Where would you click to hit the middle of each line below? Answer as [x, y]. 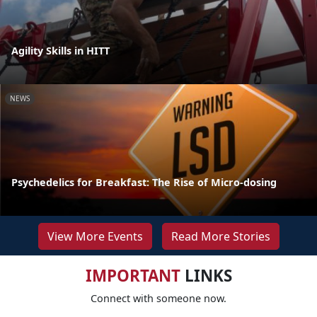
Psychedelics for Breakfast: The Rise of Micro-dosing [144, 182]
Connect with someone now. [158, 298]
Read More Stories [220, 236]
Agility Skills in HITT [60, 50]
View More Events [95, 236]
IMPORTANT [133, 275]
